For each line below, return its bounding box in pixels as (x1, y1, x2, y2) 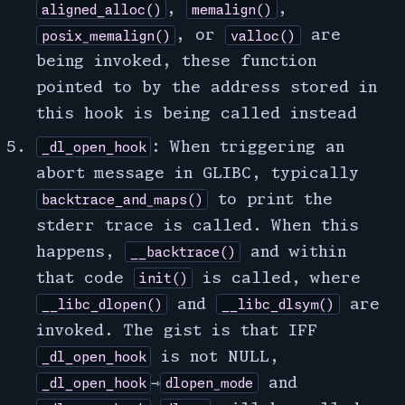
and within (240, 242, 347, 260)
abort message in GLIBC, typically (35, 164, 359, 182)
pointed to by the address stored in (35, 78, 377, 96)
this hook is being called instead (35, 104, 357, 122)
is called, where (193, 268, 362, 287)
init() (138, 270, 188, 287)
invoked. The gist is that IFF (35, 321, 317, 339)
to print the (208, 190, 334, 208)
